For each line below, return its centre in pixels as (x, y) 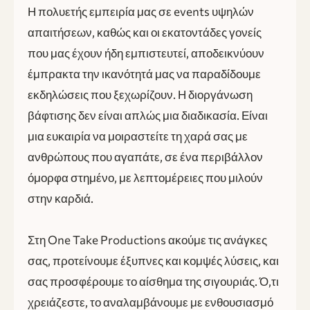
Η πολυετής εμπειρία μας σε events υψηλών (141, 12)
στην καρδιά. (61, 199)
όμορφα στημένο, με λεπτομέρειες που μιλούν (145, 178)
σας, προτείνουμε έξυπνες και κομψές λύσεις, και (153, 261)
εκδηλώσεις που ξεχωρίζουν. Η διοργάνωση (140, 95)
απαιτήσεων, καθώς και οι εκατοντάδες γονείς (145, 33)
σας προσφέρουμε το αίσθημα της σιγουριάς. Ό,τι (153, 282)
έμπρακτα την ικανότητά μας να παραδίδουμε (144, 74)
